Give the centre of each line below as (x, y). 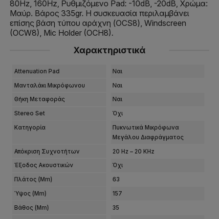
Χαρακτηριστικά (109, 50)
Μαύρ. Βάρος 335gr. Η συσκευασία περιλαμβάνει (99, 13)
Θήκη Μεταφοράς (39, 99)
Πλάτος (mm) (33, 180)
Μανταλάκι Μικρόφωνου (49, 85)
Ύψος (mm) (30, 194)
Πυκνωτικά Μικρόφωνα (146, 127)
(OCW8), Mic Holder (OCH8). (62, 33)
